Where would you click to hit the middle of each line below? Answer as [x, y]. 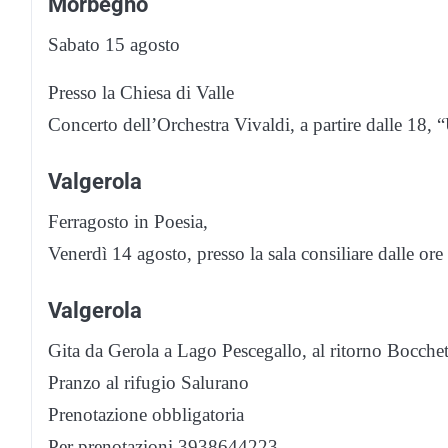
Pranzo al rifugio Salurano [148, 383]
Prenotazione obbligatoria [146, 415]
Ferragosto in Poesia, [128, 222]
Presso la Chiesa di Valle [141, 93]
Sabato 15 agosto [114, 45]
